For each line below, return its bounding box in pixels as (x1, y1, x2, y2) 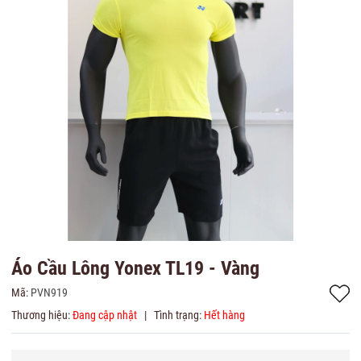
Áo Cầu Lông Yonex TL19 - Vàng (11, 257, 259, 280)
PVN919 (31, 286, 68, 299)
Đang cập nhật (73, 309, 139, 322)
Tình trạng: (154, 309, 201, 322)
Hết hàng (204, 309, 245, 322)
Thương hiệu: (11, 309, 70, 322)
